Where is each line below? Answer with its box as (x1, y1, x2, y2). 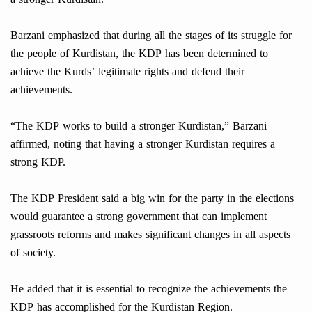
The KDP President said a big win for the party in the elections (10, 187, 294, 210)
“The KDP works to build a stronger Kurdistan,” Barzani (10, 115, 267, 137)
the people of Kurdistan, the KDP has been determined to (10, 42, 268, 65)
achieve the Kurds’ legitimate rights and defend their (10, 61, 244, 83)
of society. (10, 242, 56, 264)
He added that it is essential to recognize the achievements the (10, 278, 287, 300)
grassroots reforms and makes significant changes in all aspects (10, 224, 290, 246)
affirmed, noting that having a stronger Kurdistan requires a (10, 133, 275, 155)
